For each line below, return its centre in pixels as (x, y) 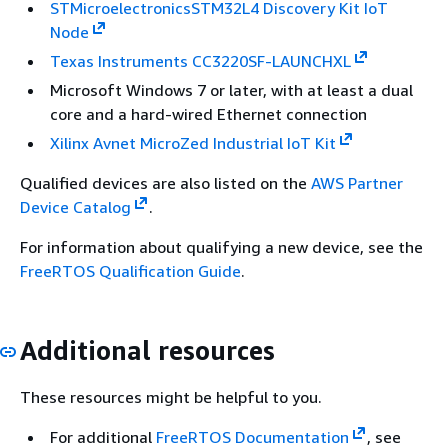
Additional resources (147, 350)
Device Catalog (75, 206)
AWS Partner (357, 182)
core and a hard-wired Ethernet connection (208, 113)
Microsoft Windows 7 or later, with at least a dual (231, 89)
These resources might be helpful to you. (171, 397)
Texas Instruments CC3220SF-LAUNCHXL (200, 60)
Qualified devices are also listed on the (165, 182)
